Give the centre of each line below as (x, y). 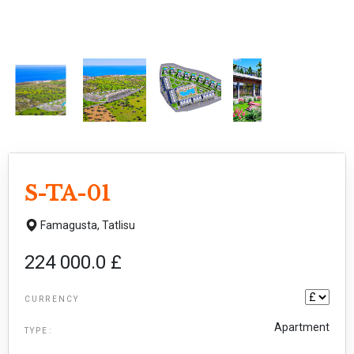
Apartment (302, 327)
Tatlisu (119, 225)
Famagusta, (71, 225)
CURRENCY (52, 299)
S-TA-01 (68, 193)
